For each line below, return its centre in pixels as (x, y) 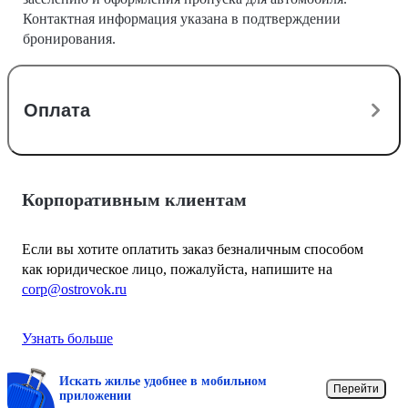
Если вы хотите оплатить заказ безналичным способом (193, 250)
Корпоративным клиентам (134, 200)
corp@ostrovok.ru (74, 290)
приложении (95, 396)
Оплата (57, 111)
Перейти (356, 389)
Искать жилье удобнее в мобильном (163, 382)
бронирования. (69, 39)
